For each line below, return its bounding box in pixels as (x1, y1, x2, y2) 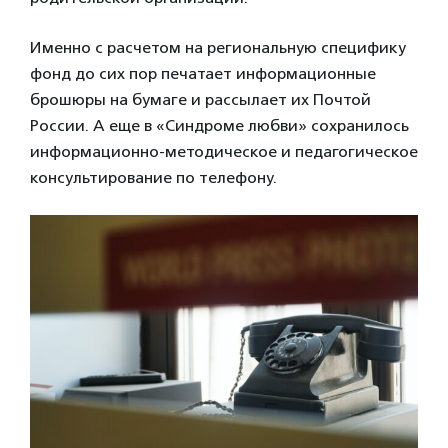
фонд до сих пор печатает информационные (30, 63, 376, 83)
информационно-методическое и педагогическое (30, 141, 418, 161)
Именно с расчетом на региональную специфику (30, 37, 406, 57)
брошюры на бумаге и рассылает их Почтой (30, 89, 371, 109)
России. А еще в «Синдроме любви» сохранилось (30, 115, 409, 135)
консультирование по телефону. (30, 167, 277, 187)
